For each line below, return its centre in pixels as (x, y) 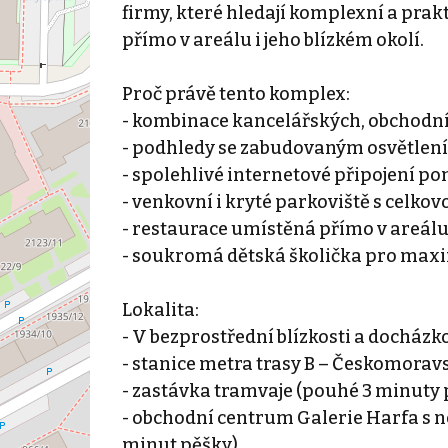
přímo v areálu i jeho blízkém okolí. (272, 39)
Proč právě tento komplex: (235, 93)
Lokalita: (160, 309)
